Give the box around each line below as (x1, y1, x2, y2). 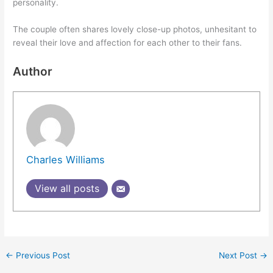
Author (13, 63, 53, 79)
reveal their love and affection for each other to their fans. (13, 37, 243, 48)
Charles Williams (26, 154, 105, 166)
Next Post (218, 250, 260, 261)
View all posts (34, 182, 99, 195)
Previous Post (13, 250, 71, 261)
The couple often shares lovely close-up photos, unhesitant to (13, 24, 257, 34)
